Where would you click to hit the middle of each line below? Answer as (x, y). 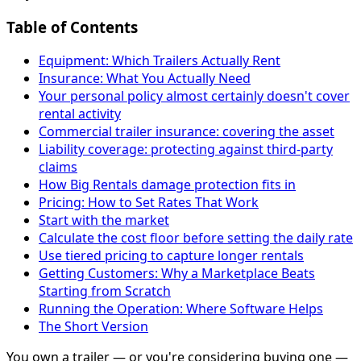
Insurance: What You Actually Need (145, 79)
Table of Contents (72, 27)
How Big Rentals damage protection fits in (167, 185)
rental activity (80, 114)
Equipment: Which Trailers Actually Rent (160, 61)
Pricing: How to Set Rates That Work (149, 203)
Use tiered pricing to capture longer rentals (171, 256)
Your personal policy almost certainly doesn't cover (194, 96)
